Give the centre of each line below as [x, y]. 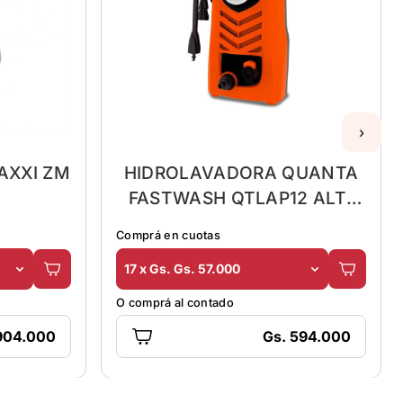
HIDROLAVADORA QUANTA [241, 172]
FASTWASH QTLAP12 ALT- [241, 197]
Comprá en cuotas [169, 235]
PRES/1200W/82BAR [241, 223]
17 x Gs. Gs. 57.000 [182, 269]
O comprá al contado [175, 302]
